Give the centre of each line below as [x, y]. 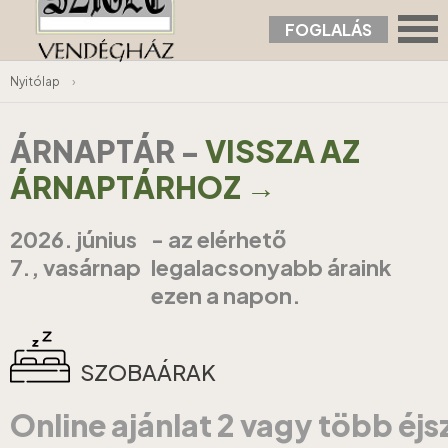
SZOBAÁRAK [148, 372]
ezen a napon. [226, 295]
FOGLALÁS [328, 29]
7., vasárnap [75, 267]
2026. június [73, 239]
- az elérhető [219, 239]
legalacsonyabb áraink [271, 267]
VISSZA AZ [282, 151]
